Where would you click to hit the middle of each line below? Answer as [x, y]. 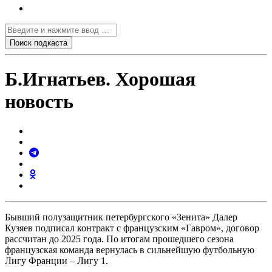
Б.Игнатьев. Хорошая [100, 79]
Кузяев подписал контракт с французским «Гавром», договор [132, 228]
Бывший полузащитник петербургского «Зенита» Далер [121, 217]
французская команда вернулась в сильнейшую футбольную [130, 250]
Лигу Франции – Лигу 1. [56, 261]
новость [39, 101]
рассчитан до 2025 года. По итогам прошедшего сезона [119, 239]
